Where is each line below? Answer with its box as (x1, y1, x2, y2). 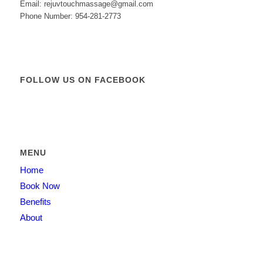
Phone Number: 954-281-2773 (19, 12, 121, 21)
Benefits (19, 197, 51, 207)
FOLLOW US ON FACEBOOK (19, 75, 146, 85)
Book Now (19, 181, 60, 191)
